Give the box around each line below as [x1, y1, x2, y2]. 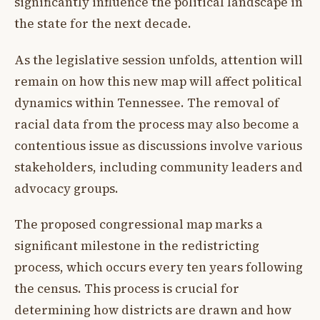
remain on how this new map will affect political [14, 72, 302, 90]
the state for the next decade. [14, 15, 191, 33]
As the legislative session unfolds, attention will [14, 51, 303, 69]
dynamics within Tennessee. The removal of [14, 94, 279, 111]
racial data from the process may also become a [14, 115, 299, 133]
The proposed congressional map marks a [14, 216, 263, 234]
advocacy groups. [14, 179, 119, 197]
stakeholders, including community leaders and [14, 158, 303, 176]
